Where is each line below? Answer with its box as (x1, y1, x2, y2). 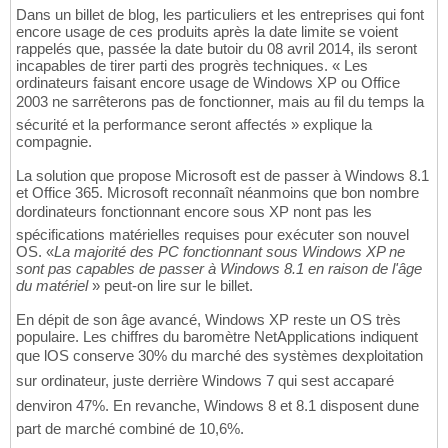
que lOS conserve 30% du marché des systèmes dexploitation (16, 347, 423, 365)
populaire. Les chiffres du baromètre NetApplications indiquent (16, 328, 418, 346)
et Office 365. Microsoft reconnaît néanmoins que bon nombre (16, 184, 419, 202)
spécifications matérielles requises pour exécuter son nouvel (16, 226, 409, 244)
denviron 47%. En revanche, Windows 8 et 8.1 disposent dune (16, 397, 419, 415)
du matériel (16, 277, 92, 295)
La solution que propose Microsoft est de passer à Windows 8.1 (16, 167, 429, 185)
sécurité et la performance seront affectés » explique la (16, 116, 372, 134)
